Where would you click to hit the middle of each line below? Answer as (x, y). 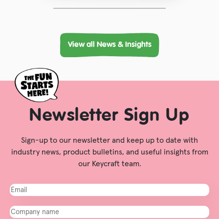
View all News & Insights (109, 45)
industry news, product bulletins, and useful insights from (109, 152)
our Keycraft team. (109, 164)
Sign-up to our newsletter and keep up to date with (109, 140)
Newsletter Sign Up (109, 116)
